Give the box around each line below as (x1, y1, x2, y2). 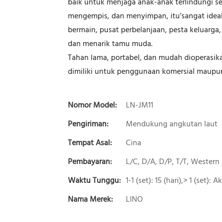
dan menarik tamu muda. (68, 37, 153, 51)
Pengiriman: (68, 117, 109, 131)
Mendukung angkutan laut (126, 117, 218, 131)
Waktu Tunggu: (68, 174, 121, 187)
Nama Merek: (68, 193, 113, 206)
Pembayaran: (68, 155, 112, 168)
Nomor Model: (68, 99, 117, 112)
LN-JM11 (126, 99, 153, 112)
